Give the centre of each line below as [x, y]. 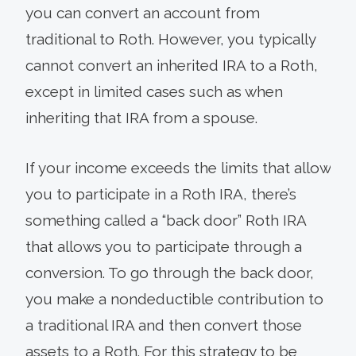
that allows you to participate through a [164, 246]
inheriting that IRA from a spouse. [141, 118]
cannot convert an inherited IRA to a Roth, [172, 65]
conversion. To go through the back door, [170, 273]
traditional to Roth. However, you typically [170, 39]
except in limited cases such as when [154, 91]
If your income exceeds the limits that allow [178, 168]
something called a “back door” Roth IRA [166, 220]
